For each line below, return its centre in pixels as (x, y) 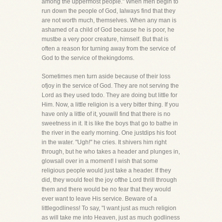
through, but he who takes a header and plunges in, (111, 152)
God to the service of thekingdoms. (88, 58)
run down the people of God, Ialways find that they (109, 11)
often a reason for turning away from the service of (109, 49)
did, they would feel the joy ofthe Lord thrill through (109, 180)
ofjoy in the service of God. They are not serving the (110, 86)
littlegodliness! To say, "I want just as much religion (109, 208)
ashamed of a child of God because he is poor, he (108, 30)
